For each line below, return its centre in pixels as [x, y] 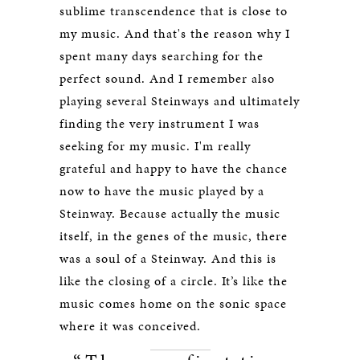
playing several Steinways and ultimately [180, 101]
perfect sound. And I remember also [167, 78]
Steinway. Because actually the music [170, 213]
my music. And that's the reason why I [175, 33]
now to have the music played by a [162, 191]
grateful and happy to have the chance [174, 168]
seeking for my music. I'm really [155, 146]
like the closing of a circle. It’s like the [174, 281]
